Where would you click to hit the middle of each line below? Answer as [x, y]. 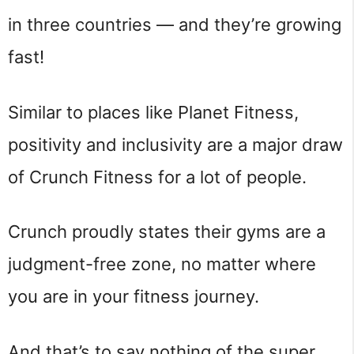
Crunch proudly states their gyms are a [167, 232]
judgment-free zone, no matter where [162, 264]
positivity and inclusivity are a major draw [175, 144]
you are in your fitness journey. [134, 297]
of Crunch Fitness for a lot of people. [157, 177]
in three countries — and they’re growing [175, 24]
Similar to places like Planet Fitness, [153, 112]
